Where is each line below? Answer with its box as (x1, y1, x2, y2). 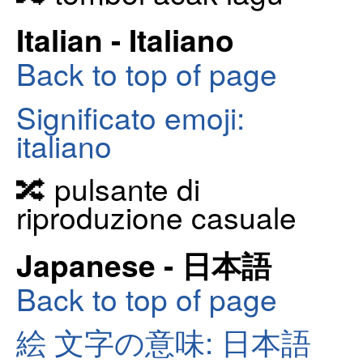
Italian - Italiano (16, 18, 234, 62)
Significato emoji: (16, 94, 245, 139)
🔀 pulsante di (16, 166, 200, 211)
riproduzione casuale (16, 194, 297, 239)
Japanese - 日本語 (16, 242, 271, 286)
